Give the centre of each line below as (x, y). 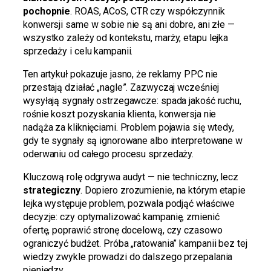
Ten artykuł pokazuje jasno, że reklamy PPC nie (121, 74)
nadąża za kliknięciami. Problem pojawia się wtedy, (129, 128)
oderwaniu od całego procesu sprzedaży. (109, 154)
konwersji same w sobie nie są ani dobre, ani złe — (129, 25)
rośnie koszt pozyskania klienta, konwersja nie (120, 114)
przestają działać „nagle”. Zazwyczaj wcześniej (121, 88)
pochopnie (47, 11)
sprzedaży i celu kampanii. (78, 51)
